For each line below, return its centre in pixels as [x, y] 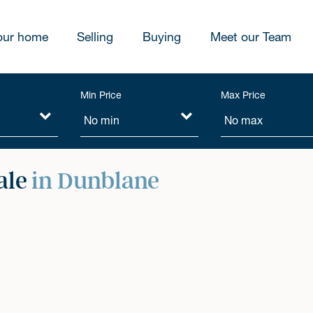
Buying [161, 37]
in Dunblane [95, 181]
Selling [95, 37]
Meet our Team [250, 37]
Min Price [101, 95]
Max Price [243, 95]
